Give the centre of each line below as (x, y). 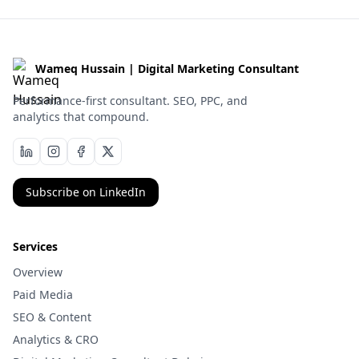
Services (35, 246)
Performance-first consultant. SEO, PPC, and (130, 101)
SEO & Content (52, 317)
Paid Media (43, 294)
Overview (38, 272)
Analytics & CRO (56, 339)
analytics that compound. (81, 117)
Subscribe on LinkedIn (86, 192)
